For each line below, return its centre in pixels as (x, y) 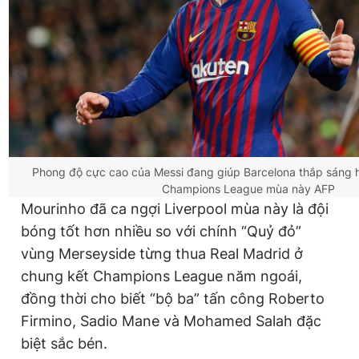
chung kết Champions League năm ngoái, (161, 276)
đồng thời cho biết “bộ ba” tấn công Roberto (173, 299)
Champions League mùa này (238, 189)
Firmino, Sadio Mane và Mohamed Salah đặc (171, 321)
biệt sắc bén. (64, 344)
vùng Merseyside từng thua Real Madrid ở (162, 254)
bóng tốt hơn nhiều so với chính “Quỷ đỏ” (161, 232)
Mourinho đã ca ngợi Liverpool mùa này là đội (175, 209)
